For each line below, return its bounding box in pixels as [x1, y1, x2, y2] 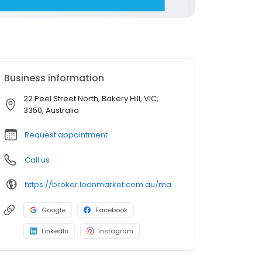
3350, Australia [23, 105, 79, 116]
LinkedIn [42, 226, 68, 236]
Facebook [95, 205, 127, 215]
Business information [4, 71, 104, 85]
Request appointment [25, 129, 108, 140]
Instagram [98, 226, 133, 236]
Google [42, 205, 65, 215]
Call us [25, 154, 50, 166]
